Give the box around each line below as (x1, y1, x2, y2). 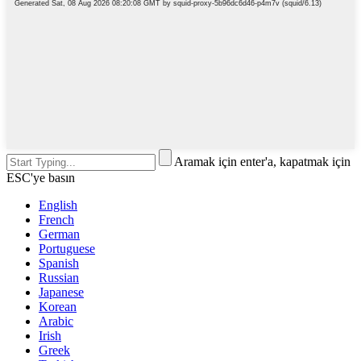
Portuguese (39, 241, 95, 255)
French (39, 212, 74, 226)
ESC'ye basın (6, 170, 75, 185)
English (39, 197, 77, 212)
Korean (39, 299, 77, 313)
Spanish (39, 255, 79, 270)
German (39, 226, 80, 241)
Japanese (39, 284, 84, 299)
